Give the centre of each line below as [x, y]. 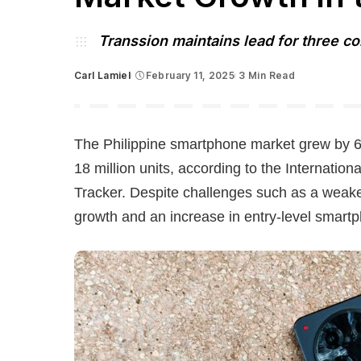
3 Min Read [267, 75]
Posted [92, 82]
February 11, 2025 [190, 75]
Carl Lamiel [103, 75]
